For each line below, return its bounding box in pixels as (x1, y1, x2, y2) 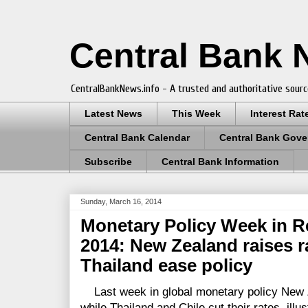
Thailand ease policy (80, 256, 252, 276)
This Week (172, 108, 221, 120)
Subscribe (85, 155, 132, 167)
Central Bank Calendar (85, 132, 190, 144)
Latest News (85, 108, 142, 120)
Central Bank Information (162, 155, 279, 167)
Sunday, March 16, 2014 (80, 197, 162, 206)
